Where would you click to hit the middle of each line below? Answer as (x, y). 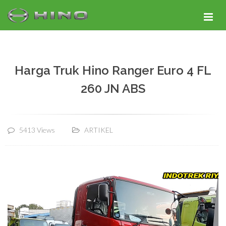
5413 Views (37, 130)
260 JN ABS (113, 89)
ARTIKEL (99, 130)
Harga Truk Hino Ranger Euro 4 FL (113, 70)
